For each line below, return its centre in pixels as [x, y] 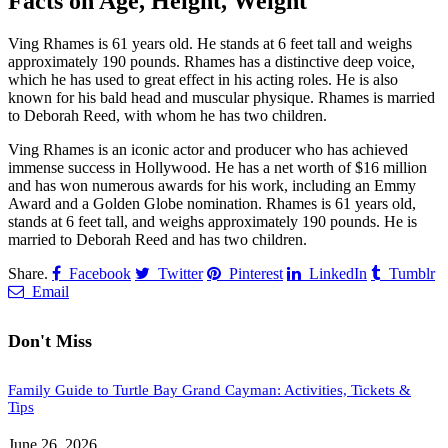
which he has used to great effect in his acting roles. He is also [203, 80]
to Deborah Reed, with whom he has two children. [167, 116]
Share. [28, 274]
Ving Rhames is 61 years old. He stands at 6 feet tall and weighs [210, 44]
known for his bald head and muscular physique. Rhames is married [221, 98]
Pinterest [256, 273]
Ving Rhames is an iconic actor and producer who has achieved [208, 150]
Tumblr [412, 273]
